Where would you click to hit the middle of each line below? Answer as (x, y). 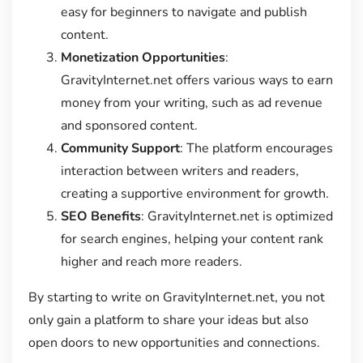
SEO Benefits (100, 216)
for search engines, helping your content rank (192, 239)
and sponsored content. (129, 125)
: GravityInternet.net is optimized (237, 216)
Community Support (120, 148)
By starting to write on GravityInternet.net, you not (176, 297)
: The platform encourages (256, 148)
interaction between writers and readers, (179, 171)
